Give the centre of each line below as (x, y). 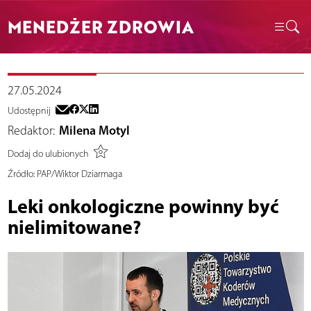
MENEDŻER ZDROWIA (100, 26)
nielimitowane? (74, 227)
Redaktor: (31, 131)
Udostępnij (29, 111)
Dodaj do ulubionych (48, 153)
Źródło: (21, 174)
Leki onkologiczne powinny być (143, 206)
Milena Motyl (94, 131)
